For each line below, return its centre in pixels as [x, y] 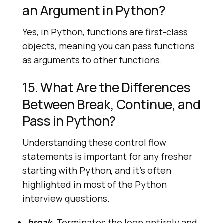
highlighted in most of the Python [95, 184]
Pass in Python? [69, 121]
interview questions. [66, 198]
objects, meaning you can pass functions [109, 46]
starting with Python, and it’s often [97, 170]
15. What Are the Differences [106, 87]
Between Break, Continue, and [111, 104]
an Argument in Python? [94, 10]
